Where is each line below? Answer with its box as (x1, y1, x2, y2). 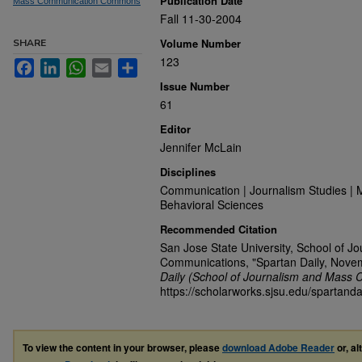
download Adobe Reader (222, 340, 335, 355)
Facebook (34, 58, 85, 71)
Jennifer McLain (160, 139, 242, 155)
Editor (160, 121, 191, 137)
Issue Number (160, 78, 229, 94)
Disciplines (160, 164, 216, 179)
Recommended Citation (160, 221, 277, 237)
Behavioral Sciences (160, 196, 263, 213)
